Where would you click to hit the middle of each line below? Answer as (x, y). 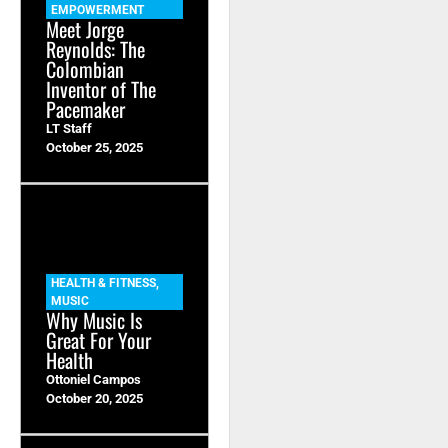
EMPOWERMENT (97, 9)
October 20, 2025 (94, 398)
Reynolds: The (95, 48)
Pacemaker (85, 108)
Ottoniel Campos (93, 379)
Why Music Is (94, 319)
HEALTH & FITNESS (103, 282)
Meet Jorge (85, 28)
